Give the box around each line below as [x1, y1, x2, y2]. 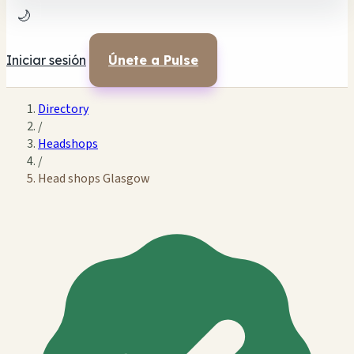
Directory [38, 100, 88, 118]
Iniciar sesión [6, 52, 86, 68]
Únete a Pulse [108, 52, 198, 68]
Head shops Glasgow [38, 170, 150, 187]
